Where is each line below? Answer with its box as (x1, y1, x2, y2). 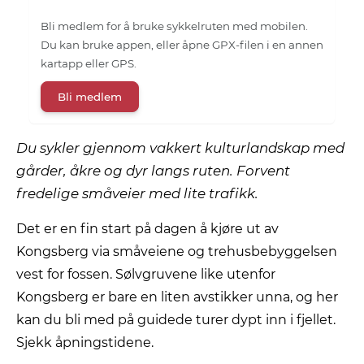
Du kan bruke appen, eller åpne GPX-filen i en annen (40, 38, 323, 52)
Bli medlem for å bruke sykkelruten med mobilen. (40, 19, 308, 33)
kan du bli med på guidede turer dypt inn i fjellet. (16, 311, 336, 327)
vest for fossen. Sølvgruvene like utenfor (16, 266, 275, 282)
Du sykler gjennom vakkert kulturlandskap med (16, 139, 344, 156)
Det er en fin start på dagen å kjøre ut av (16, 220, 279, 236)
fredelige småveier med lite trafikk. (16, 184, 258, 201)
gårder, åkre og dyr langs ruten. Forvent (16, 162, 290, 179)
